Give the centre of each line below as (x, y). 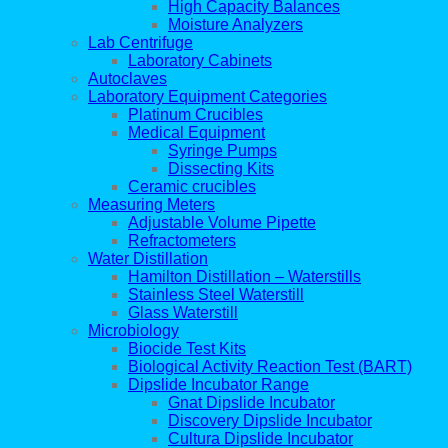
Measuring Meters (151, 205)
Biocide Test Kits (187, 349)
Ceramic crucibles (192, 187)
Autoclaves (127, 79)
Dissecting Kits (221, 169)
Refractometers (182, 241)
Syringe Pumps (222, 151)
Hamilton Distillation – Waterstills (244, 277)
